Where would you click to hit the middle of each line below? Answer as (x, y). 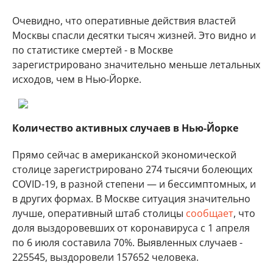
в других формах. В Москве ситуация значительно (131, 199)
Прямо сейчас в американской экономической (124, 155)
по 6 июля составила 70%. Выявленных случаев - (127, 243)
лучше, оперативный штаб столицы (99, 213)
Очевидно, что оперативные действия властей (124, 21)
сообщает (210, 213)
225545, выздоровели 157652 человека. (105, 257)
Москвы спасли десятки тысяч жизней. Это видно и (134, 35)
